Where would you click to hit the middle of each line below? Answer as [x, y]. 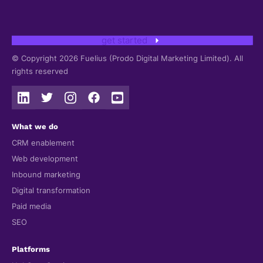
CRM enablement [43, 143]
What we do [35, 127]
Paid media [31, 207]
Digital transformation [51, 191]
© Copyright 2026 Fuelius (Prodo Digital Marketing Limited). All [127, 59]
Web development [45, 159]
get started [124, 40]
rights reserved [40, 72]
